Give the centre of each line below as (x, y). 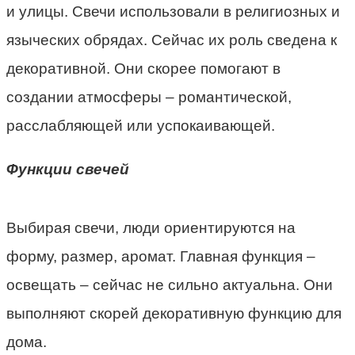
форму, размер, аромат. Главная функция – (161, 256)
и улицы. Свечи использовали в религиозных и (173, 11)
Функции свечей (68, 169)
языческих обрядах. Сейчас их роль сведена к (172, 40)
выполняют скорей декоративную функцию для (174, 313)
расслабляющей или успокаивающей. (141, 125)
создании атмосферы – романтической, (149, 97)
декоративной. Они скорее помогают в (143, 68)
